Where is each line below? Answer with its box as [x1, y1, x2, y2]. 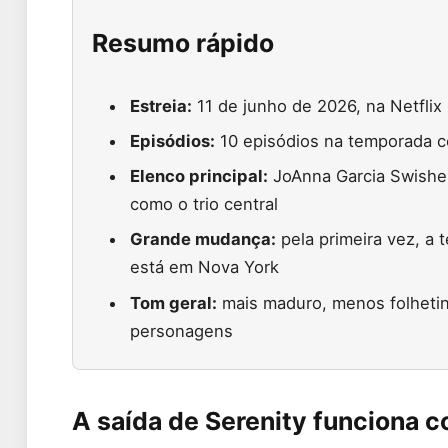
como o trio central [130, 194, 279, 215]
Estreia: [130, 95, 193, 116]
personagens [130, 320, 234, 341]
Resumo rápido [92, 27, 275, 58]
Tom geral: [130, 292, 218, 313]
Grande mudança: [130, 229, 277, 250]
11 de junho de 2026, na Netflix [192, 95, 443, 116]
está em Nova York [130, 257, 280, 278]
